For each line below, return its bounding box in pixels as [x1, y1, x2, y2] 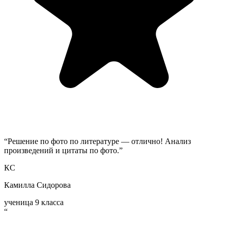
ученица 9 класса [4, 198, 64, 207]
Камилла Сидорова [4, 181, 71, 190]
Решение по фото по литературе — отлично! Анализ [8, 137, 191, 146]
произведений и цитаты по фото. [4, 146, 119, 155]
